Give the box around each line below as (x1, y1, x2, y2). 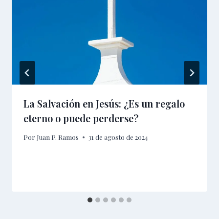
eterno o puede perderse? (23, 111, 138, 125)
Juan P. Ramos (37, 132, 79, 142)
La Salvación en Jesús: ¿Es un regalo (23, 96, 185, 110)
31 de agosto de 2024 (88, 132, 149, 142)
